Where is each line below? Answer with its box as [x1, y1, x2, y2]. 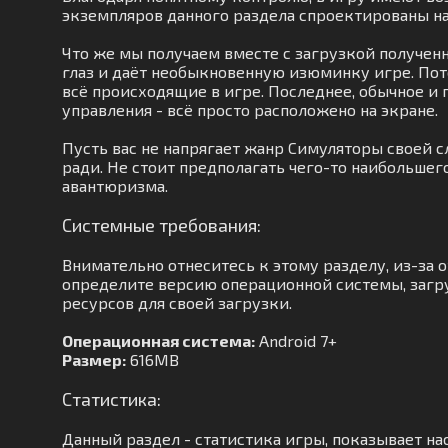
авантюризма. [62, 176, 168, 195]
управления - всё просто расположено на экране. [62, 100, 438, 119]
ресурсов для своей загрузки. [62, 293, 292, 312]
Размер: [62, 350, 126, 369]
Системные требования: [62, 214, 261, 236]
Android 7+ [255, 331, 337, 350]
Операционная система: [62, 331, 255, 350]
